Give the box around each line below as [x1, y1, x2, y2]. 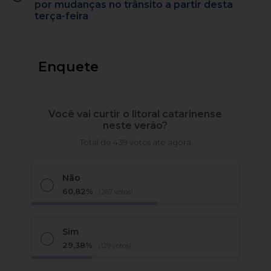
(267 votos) [99, 187, 134, 196]
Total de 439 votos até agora [79, 137, 191, 147]
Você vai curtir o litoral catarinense [48, 108, 223, 120]
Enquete [38, 58, 99, 75]
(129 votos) [98, 241, 132, 250]
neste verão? [103, 119, 168, 131]
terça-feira [34, 10, 89, 22]
